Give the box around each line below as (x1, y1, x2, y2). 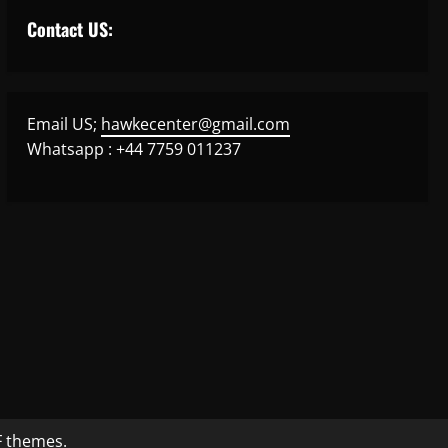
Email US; (26, 113, 101, 136)
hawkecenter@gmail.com (100, 113, 290, 136)
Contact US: (26, 16, 113, 43)
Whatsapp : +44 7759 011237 (26, 138, 241, 161)
